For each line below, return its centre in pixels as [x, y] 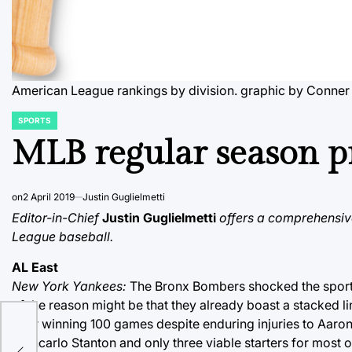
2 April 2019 [49, 197]
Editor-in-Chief [55, 218]
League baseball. [62, 237]
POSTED [27, 125]
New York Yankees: [69, 286]
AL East [35, 268]
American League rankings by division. [125, 91]
